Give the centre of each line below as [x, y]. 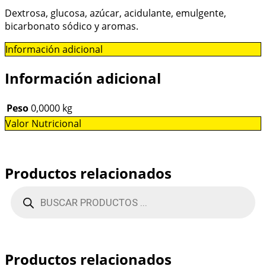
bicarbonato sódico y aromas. [72, 26]
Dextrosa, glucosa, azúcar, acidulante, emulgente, [115, 13]
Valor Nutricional [43, 123]
